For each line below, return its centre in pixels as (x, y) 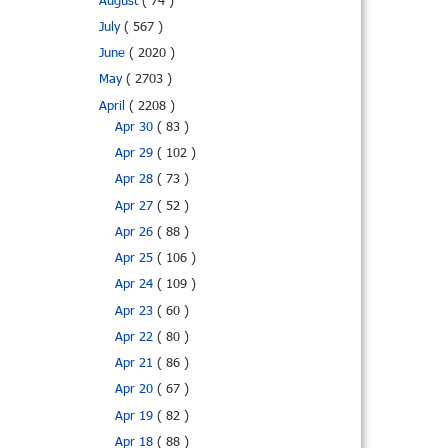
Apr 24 (135, 285)
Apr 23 (135, 311)
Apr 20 (135, 390)
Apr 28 (135, 180)
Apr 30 (135, 127)
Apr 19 (135, 416)
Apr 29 (135, 154)
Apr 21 (135, 364)
